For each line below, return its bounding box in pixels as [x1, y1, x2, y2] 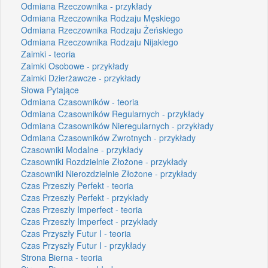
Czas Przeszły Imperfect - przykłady [21, 215, 157, 227]
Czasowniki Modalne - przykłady [21, 143, 143, 156]
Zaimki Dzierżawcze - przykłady [21, 71, 141, 84]
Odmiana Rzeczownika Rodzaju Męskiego [21, 11, 180, 24]
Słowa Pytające [21, 83, 79, 96]
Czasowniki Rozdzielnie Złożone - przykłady [21, 155, 187, 167]
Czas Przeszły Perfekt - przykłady [21, 191, 148, 203]
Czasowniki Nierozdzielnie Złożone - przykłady [21, 167, 197, 179]
